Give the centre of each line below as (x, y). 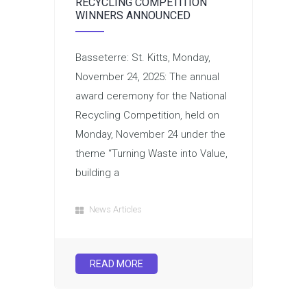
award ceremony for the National (151, 96)
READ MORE (116, 263)
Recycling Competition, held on (147, 115)
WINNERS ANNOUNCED (133, 15)
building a (97, 172)
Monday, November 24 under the (150, 134)
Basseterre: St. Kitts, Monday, (143, 57)
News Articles (115, 209)
